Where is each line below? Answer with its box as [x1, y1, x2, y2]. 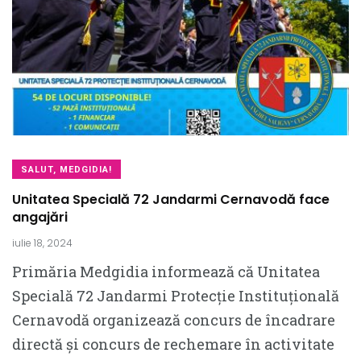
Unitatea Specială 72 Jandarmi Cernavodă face [12, 190, 330, 209]
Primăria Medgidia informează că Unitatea [12, 262, 320, 281]
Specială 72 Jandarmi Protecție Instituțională [12, 286, 339, 305]
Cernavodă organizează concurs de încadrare [12, 310, 335, 330]
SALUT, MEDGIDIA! [21, 164, 112, 175]
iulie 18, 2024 [12, 236, 73, 250]
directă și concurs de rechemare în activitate [12, 334, 334, 354]
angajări [12, 208, 68, 226]
